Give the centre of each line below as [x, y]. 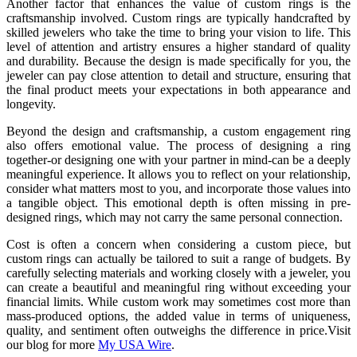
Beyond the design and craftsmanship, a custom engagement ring [178, 131]
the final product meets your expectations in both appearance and [178, 90]
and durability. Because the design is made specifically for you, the [178, 61]
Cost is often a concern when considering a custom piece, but [178, 245]
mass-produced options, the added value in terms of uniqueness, [178, 316]
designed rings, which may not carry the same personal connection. [175, 218]
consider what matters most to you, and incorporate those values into [178, 189]
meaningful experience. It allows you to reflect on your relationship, [178, 175]
